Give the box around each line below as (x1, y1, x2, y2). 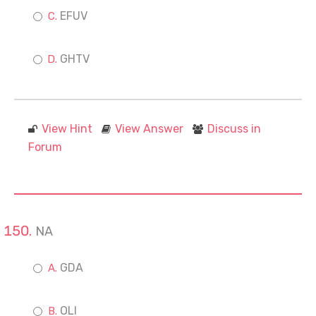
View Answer (115, 122, 183, 135)
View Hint (42, 122, 92, 135)
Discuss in (207, 122, 261, 135)
